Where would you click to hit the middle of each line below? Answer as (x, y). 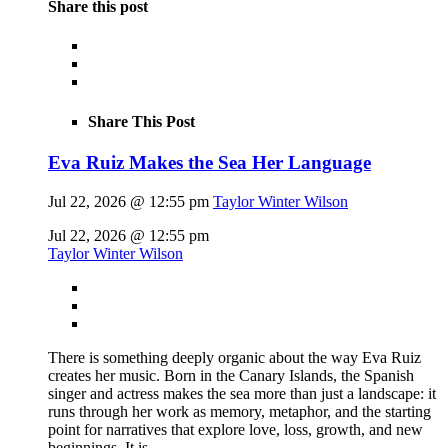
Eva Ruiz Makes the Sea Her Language (209, 162)
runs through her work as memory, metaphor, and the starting (239, 411)
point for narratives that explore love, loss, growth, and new (235, 429)
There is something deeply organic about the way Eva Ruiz (234, 357)
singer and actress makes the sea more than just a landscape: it (242, 393)
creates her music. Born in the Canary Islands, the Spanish (231, 375)
